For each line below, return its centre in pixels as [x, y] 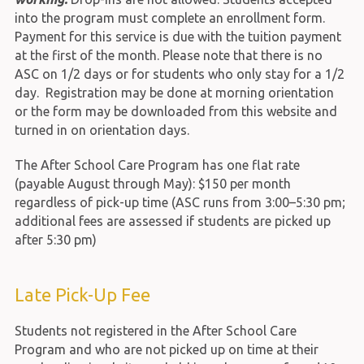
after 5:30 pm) [55, 239]
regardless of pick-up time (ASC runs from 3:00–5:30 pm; [180, 202]
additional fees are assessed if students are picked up [172, 221]
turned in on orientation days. [102, 130]
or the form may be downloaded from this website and [175, 111]
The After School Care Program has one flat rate [157, 165]
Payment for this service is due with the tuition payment [178, 36]
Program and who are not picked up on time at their [166, 349]
